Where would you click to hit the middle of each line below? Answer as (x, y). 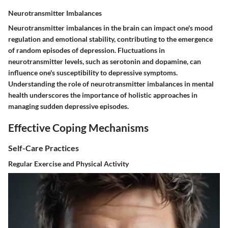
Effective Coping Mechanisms (78, 128)
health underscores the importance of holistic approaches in (103, 95)
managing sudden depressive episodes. (68, 106)
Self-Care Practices (44, 148)
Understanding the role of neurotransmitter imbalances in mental (111, 84)
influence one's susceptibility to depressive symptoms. (93, 73)
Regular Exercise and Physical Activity (68, 164)
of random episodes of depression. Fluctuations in (87, 50)
